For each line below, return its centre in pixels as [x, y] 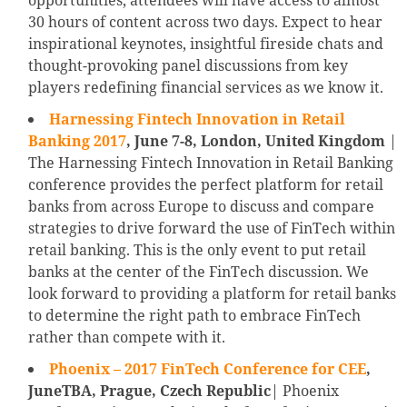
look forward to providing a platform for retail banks [212, 294]
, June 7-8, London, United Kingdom [256, 141]
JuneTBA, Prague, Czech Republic [149, 391]
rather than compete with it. [127, 338]
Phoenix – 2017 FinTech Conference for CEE [208, 369]
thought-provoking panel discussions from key [188, 66]
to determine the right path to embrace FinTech [194, 316]
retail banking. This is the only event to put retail [197, 250]
